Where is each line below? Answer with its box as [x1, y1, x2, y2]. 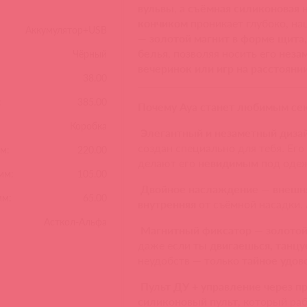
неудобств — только [138, 254, 243, 267]
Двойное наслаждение [140, 182, 259, 196]
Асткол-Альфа [44, 216, 108, 228]
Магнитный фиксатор [140, 223, 252, 237]
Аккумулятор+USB [25, 24, 108, 36]
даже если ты [138, 238, 210, 252]
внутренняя [138, 197, 197, 211]
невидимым [198, 156, 259, 170]
